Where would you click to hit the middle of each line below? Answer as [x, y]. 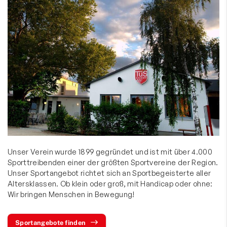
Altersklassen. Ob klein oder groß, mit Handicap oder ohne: [110, 184]
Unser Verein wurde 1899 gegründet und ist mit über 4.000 [110, 152]
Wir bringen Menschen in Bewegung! [71, 194]
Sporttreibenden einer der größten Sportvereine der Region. [113, 162]
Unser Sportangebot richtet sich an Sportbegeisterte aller [109, 173]
